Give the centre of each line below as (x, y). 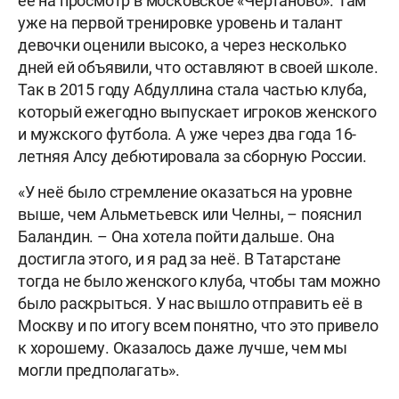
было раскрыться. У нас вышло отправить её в (190, 304)
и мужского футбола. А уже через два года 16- (187, 134)
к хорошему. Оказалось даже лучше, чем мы (183, 348)
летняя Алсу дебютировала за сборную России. (192, 157)
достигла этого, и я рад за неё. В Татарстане (180, 259)
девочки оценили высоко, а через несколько (182, 45)
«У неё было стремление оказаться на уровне (185, 192)
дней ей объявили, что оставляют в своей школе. (198, 68)
